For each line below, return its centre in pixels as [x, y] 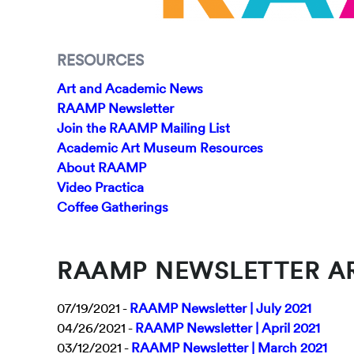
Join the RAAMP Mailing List [143, 128]
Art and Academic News [130, 88]
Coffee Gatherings [113, 207]
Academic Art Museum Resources [160, 148]
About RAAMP [102, 168]
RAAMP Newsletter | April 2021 [228, 328]
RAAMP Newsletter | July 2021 [220, 308]
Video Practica [100, 187]
